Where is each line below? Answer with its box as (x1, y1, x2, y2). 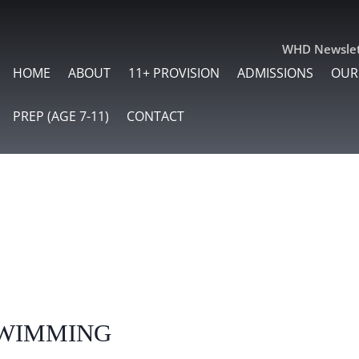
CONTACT (127, 107, 185, 126)
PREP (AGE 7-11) (13, 107, 110, 126)
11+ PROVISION (128, 64, 220, 83)
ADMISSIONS (237, 64, 314, 83)
